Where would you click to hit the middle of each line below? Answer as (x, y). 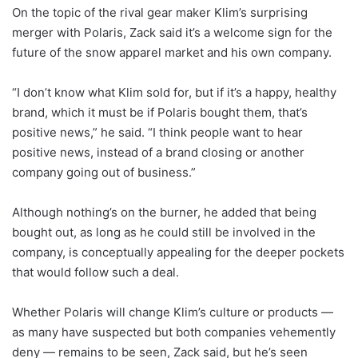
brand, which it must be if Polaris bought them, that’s (160, 112)
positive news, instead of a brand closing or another (158, 152)
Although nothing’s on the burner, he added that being (164, 212)
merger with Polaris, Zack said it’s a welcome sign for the (172, 32)
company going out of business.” (104, 172)
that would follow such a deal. (95, 272)
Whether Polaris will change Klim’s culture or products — (173, 312)
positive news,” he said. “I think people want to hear (157, 132)
